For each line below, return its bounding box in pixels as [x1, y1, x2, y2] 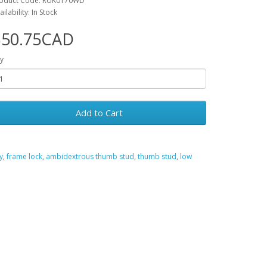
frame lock [7, 151, 42, 162]
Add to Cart [75, 107, 123, 119]
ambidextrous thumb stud [46, 151, 134, 162]
